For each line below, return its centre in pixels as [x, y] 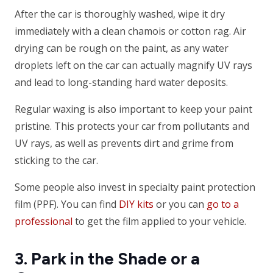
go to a [223, 204]
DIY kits [136, 204]
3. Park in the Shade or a [107, 259]
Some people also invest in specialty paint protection [135, 187]
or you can [180, 204]
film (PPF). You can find [67, 204]
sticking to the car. [58, 161]
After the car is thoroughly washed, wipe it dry [120, 14]
